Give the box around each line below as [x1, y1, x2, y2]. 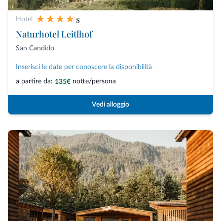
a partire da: [16, 77, 53, 85]
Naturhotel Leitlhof [16, 28, 92, 40]
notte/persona [73, 77, 116, 85]
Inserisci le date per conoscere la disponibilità [16, 63, 152, 71]
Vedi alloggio [92, 101, 129, 108]
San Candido [16, 44, 54, 52]
